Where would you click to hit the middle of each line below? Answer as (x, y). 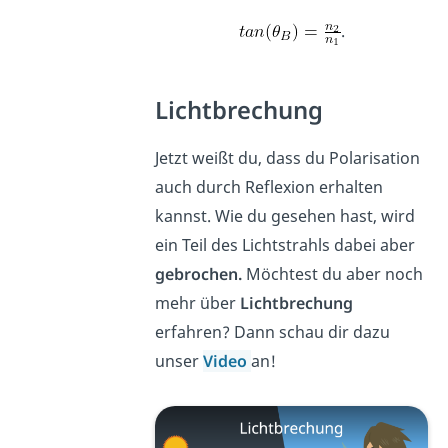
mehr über (198, 302)
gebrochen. (201, 273)
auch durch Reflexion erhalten (269, 186)
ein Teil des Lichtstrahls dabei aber (285, 244)
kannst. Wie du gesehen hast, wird (285, 215)
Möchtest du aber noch (335, 273)
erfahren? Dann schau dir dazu (273, 331)
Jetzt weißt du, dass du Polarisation (288, 157)
